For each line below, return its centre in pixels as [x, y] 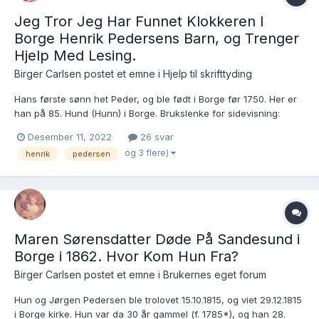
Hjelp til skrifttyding [208, 74]
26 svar [156, 137]
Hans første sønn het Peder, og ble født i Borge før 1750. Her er [156, 99]
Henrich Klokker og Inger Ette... [82, 156]
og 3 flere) [148, 153]
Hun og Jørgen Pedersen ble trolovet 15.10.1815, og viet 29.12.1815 [158, 299]
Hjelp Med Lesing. [75, 56]
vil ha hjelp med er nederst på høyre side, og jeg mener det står [157, 142]
